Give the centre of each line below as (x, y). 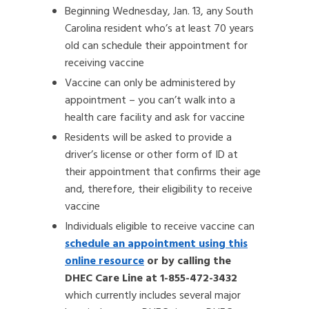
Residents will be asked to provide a (148, 138)
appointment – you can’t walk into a (150, 101)
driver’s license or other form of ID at (151, 155)
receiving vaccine (104, 63)
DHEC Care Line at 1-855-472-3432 (151, 279)
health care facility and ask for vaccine (155, 118)
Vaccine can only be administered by (150, 83)
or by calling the (188, 261)
